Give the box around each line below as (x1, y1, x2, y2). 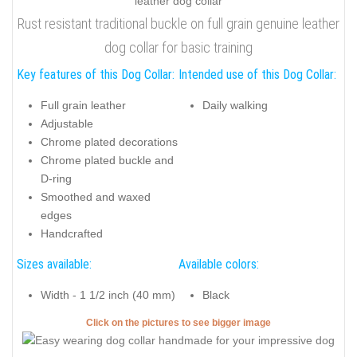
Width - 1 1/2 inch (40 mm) (41, 288, 175, 301)
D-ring (41, 171, 72, 185)
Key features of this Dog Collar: (17, 67, 175, 83)
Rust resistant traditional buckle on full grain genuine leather (18, 15, 339, 33)
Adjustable (41, 116, 93, 130)
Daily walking (202, 98, 268, 112)
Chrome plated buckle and (41, 153, 174, 167)
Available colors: (178, 257, 259, 273)
